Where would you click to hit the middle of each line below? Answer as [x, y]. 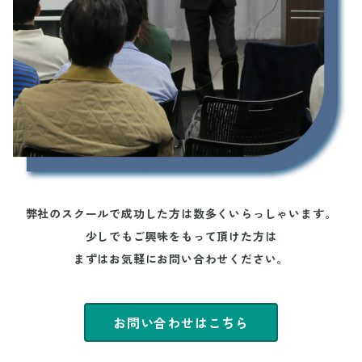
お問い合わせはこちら [181, 324]
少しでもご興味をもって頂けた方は [181, 237]
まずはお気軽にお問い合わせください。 [181, 260]
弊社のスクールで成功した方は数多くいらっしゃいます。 [181, 215]
